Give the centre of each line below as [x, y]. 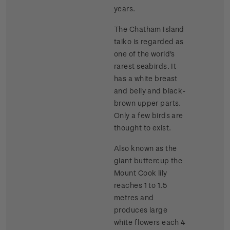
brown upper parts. [148, 103]
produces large [141, 210]
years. [125, 9]
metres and [134, 198]
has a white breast [146, 79]
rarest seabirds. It [145, 66]
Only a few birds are [149, 116]
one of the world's [145, 54]
